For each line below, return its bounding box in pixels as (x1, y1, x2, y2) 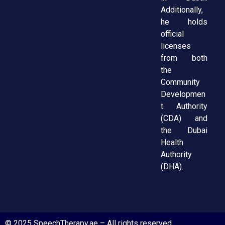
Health (161, 138, 184, 148)
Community (161, 77, 200, 87)
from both (161, 53, 208, 63)
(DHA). (161, 162, 184, 172)
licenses (161, 41, 191, 51)
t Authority (161, 101, 208, 111)
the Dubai (161, 126, 208, 136)
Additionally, (161, 5, 203, 15)
